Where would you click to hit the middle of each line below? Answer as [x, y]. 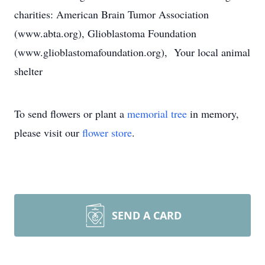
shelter [28, 71]
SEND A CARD [147, 215]
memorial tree [157, 114]
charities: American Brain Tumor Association [112, 14]
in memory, [213, 114]
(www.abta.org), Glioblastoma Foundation [105, 33]
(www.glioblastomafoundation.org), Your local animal [132, 52]
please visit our [48, 132]
